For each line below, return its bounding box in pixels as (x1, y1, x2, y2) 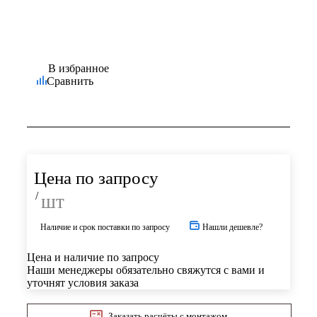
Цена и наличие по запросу (27, 251, 159, 264)
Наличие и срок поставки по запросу (40, 222, 170, 233)
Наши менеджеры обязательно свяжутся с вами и (27, 264, 265, 277)
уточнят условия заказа (27, 277, 139, 289)
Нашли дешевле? (202, 222, 263, 233)
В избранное (48, 62, 109, 75)
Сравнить (47, 75, 93, 88)
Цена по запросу (34, 168, 158, 188)
